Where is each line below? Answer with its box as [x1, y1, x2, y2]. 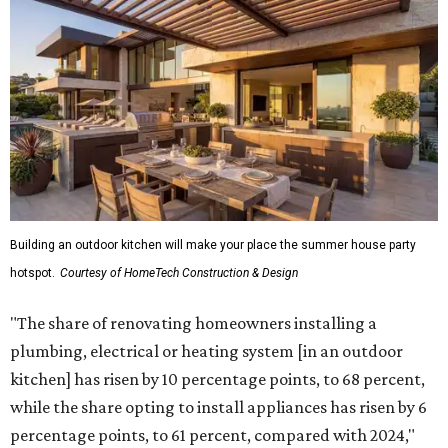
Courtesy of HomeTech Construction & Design [60, 266, 298, 280]
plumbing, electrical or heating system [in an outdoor [10, 341, 403, 361]
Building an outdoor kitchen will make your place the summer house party [10, 238, 416, 252]
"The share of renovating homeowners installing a [10, 313, 377, 333]
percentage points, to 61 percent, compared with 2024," [10, 425, 415, 445]
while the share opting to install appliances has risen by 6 [10, 397, 427, 417]
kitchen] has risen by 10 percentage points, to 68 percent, [10, 369, 425, 389]
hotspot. [10, 266, 55, 280]
